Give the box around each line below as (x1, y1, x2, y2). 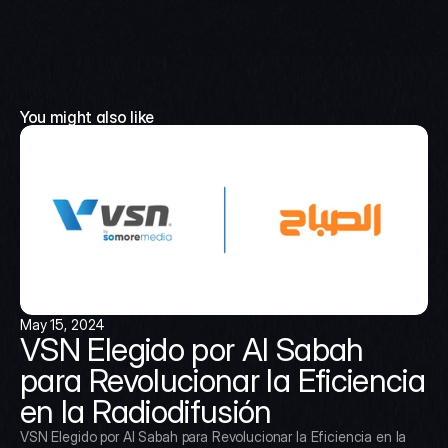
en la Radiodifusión (20, 392, 272, 431)
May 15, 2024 (20, 316, 106, 333)
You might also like (20, 107, 154, 127)
